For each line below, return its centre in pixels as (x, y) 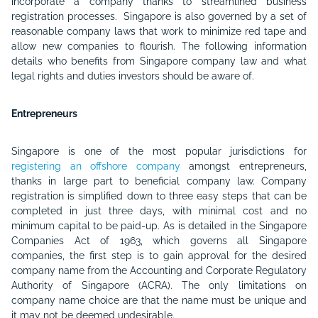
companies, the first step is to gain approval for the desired (159, 256)
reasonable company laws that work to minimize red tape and (159, 31)
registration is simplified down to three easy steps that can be (159, 196)
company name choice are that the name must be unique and (159, 300)
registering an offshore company (96, 166)
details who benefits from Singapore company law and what (159, 61)
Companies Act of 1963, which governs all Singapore (159, 241)
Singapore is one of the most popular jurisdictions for (159, 151)
